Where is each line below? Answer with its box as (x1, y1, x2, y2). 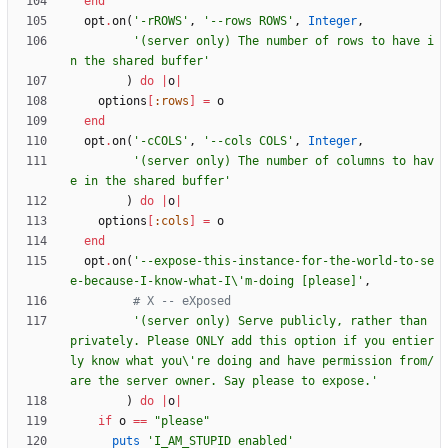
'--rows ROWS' (203, 14, 294, 29)
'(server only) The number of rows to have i (133, 34, 434, 49)
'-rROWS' (133, 14, 189, 29)
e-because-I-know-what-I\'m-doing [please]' (70, 274, 364, 289)
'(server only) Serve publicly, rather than (133, 314, 427, 329)
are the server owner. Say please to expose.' (70, 374, 378, 389)
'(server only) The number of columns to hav (133, 154, 434, 169)
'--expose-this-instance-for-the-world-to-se (133, 254, 434, 269)
